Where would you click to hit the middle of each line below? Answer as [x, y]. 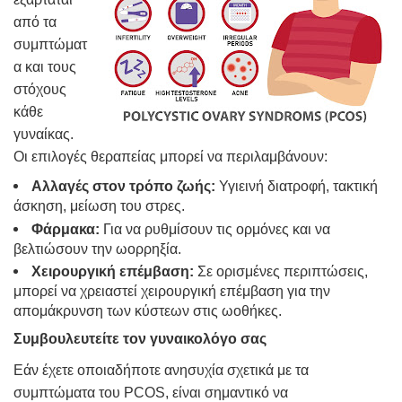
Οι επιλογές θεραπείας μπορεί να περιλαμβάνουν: [170, 157]
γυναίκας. [44, 135]
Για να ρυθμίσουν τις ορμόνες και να [215, 229]
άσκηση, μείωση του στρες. [99, 206]
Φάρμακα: [66, 229]
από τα [35, 22]
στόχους [40, 90]
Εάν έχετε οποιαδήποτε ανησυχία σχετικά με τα [161, 371]
